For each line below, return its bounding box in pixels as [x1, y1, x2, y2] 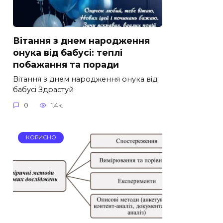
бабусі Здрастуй [13, 85, 74, 94]
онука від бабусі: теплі [13, 47, 122, 58]
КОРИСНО [25, 134, 56, 141]
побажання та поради [13, 59, 119, 70]
